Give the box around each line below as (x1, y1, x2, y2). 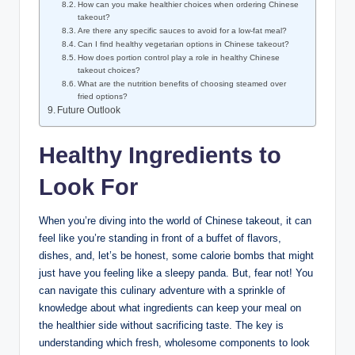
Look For (39, 174, 138, 200)
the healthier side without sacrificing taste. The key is (39, 319, 284, 332)
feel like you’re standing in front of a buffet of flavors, (39, 232, 281, 245)
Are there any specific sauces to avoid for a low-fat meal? (78, 26, 288, 36)
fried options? (78, 92, 128, 101)
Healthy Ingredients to (39, 143, 281, 169)
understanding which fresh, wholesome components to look (39, 337, 310, 349)
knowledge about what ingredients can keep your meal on (39, 302, 301, 315)
